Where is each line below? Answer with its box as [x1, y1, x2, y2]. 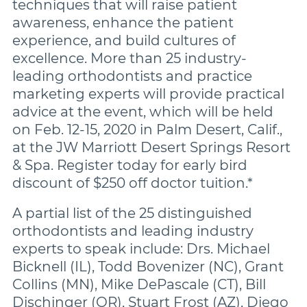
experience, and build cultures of [12, 32, 236, 49]
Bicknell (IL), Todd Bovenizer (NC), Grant [12, 258, 284, 275]
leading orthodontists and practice [12, 68, 252, 84]
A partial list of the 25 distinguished [12, 205, 252, 221]
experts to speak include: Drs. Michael [12, 241, 270, 257]
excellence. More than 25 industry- [12, 50, 247, 66]
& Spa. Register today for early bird [12, 157, 247, 173]
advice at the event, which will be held [12, 103, 273, 120]
